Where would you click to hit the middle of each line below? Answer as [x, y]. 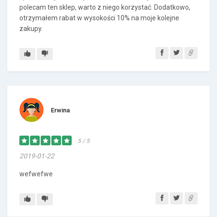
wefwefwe [36, 174]
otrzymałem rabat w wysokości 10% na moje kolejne [99, 18]
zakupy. [31, 29]
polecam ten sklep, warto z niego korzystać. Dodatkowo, [105, 7]
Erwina [60, 110]
